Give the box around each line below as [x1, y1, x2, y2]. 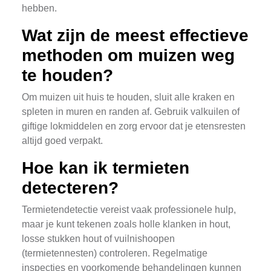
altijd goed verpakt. [22, 135, 103, 146]
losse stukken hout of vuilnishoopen [22, 233, 175, 244]
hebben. [22, 3, 57, 13]
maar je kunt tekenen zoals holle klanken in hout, [22, 219, 230, 229]
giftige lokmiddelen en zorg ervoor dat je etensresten [22, 121, 246, 131]
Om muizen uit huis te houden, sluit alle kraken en [22, 92, 235, 102]
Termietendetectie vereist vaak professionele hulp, [22, 204, 236, 215]
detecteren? [22, 178, 119, 197]
